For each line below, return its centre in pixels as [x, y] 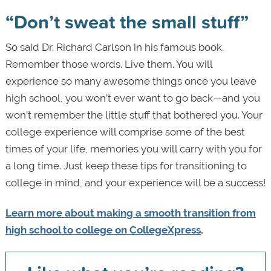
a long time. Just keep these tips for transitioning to [126, 165]
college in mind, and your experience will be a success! [135, 182]
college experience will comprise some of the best [125, 132]
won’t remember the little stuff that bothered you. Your [134, 115]
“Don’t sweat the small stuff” [127, 21]
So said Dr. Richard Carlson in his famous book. [114, 47]
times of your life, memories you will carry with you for [133, 149]
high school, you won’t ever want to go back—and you [132, 98]
